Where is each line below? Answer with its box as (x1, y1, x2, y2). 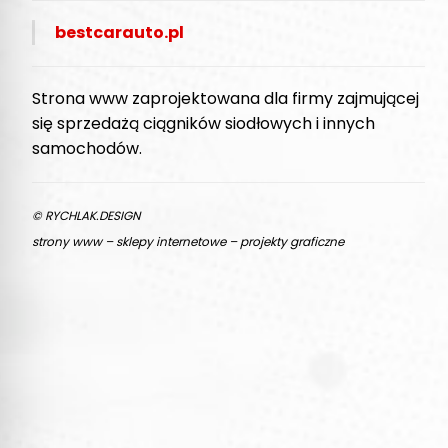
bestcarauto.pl (55, 20, 184, 44)
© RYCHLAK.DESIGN (32, 206, 140, 224)
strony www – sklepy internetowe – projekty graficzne (32, 232, 344, 250)
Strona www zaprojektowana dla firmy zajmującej (32, 86, 419, 110)
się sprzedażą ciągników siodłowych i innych (32, 111, 375, 135)
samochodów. (32, 136, 142, 160)
